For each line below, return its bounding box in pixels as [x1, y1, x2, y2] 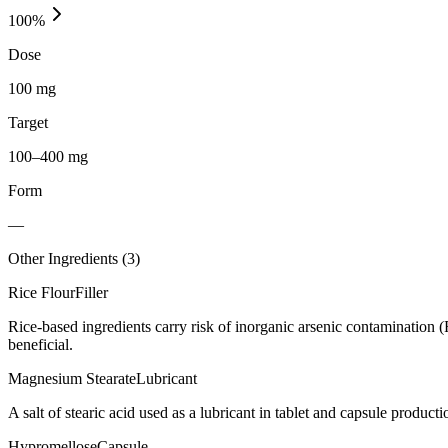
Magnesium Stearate [8, 369, 136, 387]
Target [8, 113, 48, 131]
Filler [75, 283, 108, 301]
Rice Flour [8, 283, 75, 301]
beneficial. [8, 335, 73, 353]
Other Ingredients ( [8, 249, 127, 267]
